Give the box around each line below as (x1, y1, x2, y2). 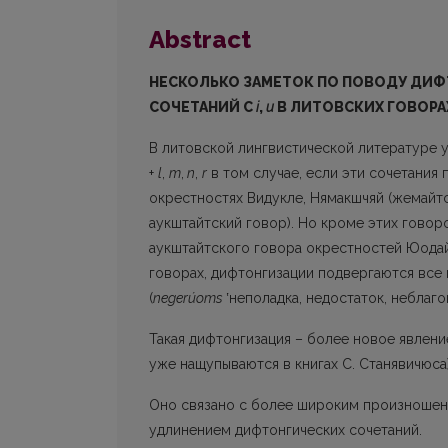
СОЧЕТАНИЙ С (149, 99, 256, 116)
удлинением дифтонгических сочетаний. (149, 422, 422, 439)
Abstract (149, 25, 251, 55)
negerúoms (153, 290, 226, 307)
